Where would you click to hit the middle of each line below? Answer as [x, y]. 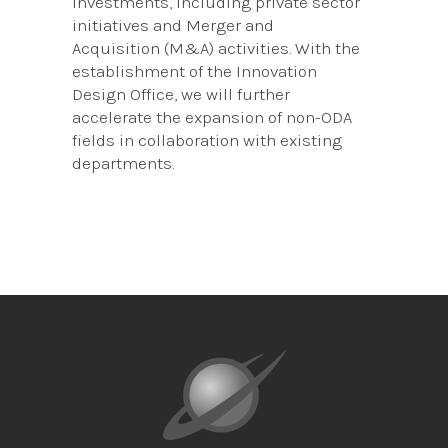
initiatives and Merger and [173, 25]
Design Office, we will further [181, 94]
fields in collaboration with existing [207, 140]
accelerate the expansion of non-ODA [212, 117]
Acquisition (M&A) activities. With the [216, 48]
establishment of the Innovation [195, 71]
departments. [123, 163]
